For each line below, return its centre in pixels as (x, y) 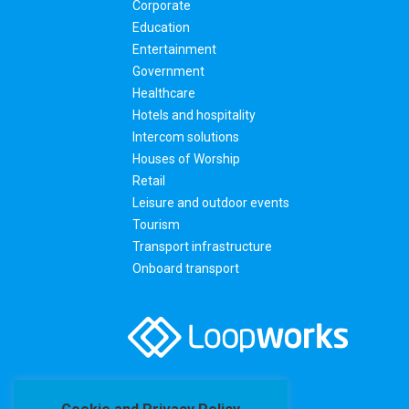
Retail (149, 181)
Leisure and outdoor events (211, 203)
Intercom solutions (186, 137)
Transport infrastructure (203, 247)
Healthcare (164, 94)
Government (169, 72)
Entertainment (175, 50)
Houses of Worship (187, 159)
